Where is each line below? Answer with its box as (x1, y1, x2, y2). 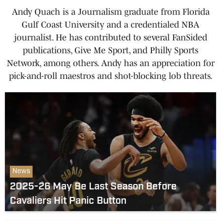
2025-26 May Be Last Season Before (10, 182, 177, 192)
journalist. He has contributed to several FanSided (14, 33, 207, 42)
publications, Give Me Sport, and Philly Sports (23, 45, 198, 55)
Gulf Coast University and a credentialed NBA (22, 20, 199, 30)
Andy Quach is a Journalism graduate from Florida (11, 7, 210, 17)
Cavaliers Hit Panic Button (10, 196, 126, 206)
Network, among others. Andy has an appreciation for (6, 58, 215, 68)
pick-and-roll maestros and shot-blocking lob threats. (8, 71, 213, 81)
